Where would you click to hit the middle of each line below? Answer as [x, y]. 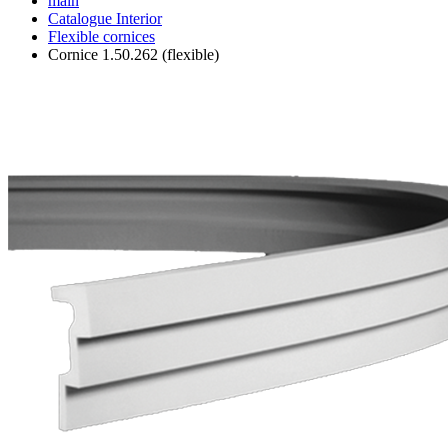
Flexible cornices [101, 36]
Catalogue [82, 18]
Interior [139, 18]
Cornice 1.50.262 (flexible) [133, 54]
